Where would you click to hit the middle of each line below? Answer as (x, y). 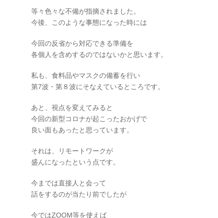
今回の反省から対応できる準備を (82, 43)
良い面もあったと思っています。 (82, 130)
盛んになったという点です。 (75, 162)
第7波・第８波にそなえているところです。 (98, 87)
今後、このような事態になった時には (89, 22)
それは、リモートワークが (72, 151)
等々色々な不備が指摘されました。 (86, 11)
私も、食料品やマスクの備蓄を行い (86, 75)
